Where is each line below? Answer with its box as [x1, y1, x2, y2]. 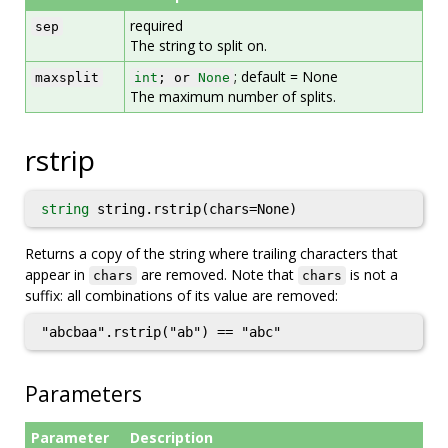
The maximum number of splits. [130, 87, 336, 106]
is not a [346, 265, 398, 284]
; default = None [234, 67, 338, 86]
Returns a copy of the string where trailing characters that [25, 244, 398, 263]
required [130, 16, 183, 35]
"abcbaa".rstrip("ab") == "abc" [41, 324, 281, 340]
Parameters [25, 380, 142, 408]
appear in [25, 265, 89, 284]
